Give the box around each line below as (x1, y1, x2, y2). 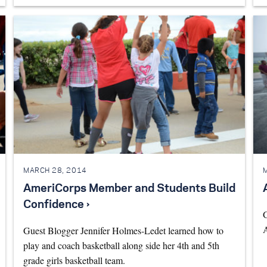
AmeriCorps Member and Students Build (23, 184, 235, 195)
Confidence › (23, 200, 89, 211)
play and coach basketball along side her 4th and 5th (23, 239, 219, 252)
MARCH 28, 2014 (23, 167, 87, 174)
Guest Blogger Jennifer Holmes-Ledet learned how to (23, 224, 223, 237)
